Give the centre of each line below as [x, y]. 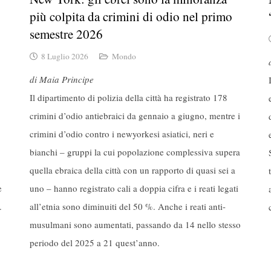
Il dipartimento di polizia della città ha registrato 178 [129, 97]
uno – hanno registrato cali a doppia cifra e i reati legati [134, 188]
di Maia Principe [62, 79]
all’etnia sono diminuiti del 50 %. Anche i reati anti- [128, 206]
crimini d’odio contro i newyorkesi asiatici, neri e [122, 133]
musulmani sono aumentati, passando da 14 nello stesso [135, 224]
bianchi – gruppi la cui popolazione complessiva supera [135, 152]
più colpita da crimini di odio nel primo [131, 16]
